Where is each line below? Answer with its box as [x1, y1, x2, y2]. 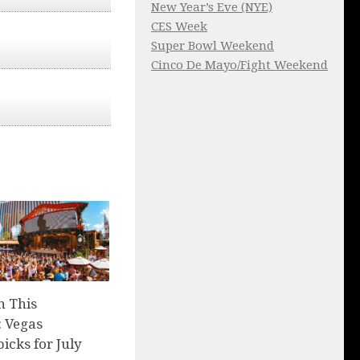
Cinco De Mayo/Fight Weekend [151, 58, 328, 73]
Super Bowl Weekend [151, 39, 274, 54]
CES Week [151, 19, 207, 35]
